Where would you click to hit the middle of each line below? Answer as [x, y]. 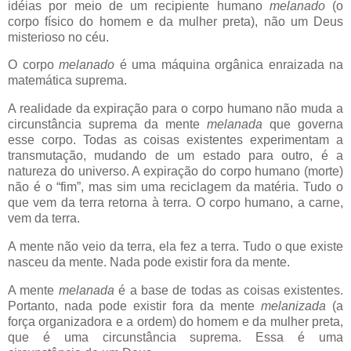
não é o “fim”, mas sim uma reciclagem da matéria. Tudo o [175, 187]
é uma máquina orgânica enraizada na [231, 65]
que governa [306, 125]
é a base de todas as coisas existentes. [231, 290]
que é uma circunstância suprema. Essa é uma [175, 337]
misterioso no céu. [58, 37]
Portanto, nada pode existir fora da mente [134, 306]
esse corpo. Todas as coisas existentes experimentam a [175, 140]
